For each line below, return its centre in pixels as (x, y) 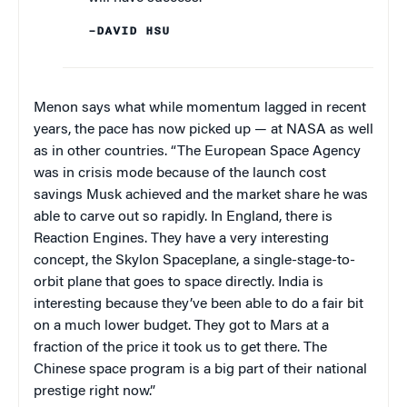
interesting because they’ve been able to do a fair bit (199, 305)
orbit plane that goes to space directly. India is (179, 283)
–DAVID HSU (129, 31)
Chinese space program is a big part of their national (200, 370)
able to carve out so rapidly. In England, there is (183, 218)
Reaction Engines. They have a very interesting (181, 239)
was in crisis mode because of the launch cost (180, 174)
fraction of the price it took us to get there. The (180, 348)
